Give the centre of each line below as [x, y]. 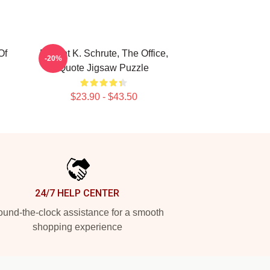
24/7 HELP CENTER [77, 193]
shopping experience [77, 227]
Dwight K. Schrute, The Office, [104, 53]
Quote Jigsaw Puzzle [104, 68]
